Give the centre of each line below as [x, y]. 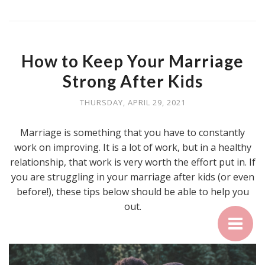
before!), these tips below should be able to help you [132, 191]
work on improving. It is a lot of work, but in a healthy [132, 147]
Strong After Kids [132, 81]
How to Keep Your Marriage [132, 61]
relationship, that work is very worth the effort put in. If [132, 162]
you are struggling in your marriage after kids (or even [132, 177]
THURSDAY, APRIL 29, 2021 [132, 102]
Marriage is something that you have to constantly [132, 132]
